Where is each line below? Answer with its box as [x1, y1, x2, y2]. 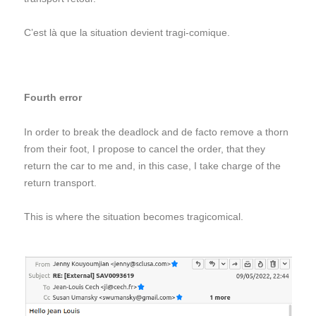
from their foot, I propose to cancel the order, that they [24, 142, 265, 154]
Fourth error [24, 91, 82, 103]
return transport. [24, 176, 97, 188]
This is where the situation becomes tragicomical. [24, 210, 243, 222]
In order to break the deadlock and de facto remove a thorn [24, 126, 288, 138]
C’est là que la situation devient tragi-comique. [24, 26, 230, 38]
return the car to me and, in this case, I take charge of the [24, 159, 281, 171]
